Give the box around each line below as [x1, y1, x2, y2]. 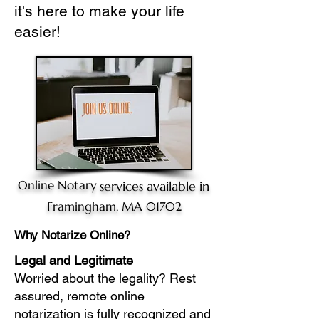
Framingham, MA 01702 [46, 199, 182, 214]
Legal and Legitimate [14, 253, 133, 268]
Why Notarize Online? [14, 228, 130, 242]
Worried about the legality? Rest [14, 271, 196, 286]
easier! [14, 23, 61, 41]
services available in [100, 178, 209, 194]
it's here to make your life [14, 2, 184, 20]
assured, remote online [14, 288, 145, 303]
